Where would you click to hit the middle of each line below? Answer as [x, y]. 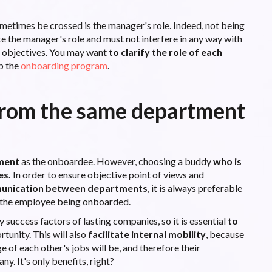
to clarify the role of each [165, 52]
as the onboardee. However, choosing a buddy [116, 161]
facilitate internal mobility [147, 234]
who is [227, 161]
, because [225, 234]
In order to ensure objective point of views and [107, 174]
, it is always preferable [195, 188]
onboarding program [64, 65]
